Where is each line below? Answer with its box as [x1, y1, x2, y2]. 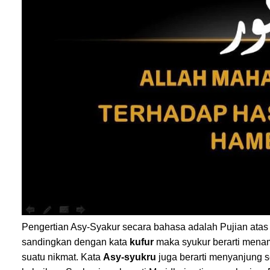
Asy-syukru [103, 252, 159, 263]
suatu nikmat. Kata [22, 252, 103, 263]
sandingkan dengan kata [22, 237, 130, 248]
